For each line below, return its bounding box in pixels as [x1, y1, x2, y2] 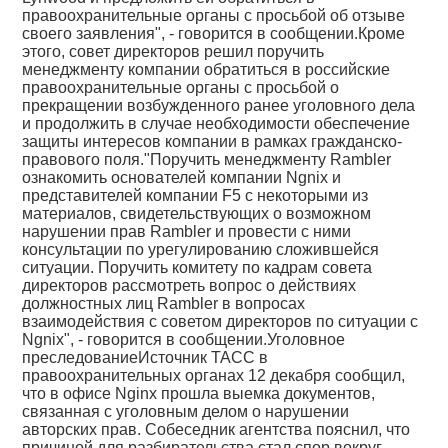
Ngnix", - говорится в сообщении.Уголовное [22, 331, 346, 348]
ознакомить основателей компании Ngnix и [22, 169, 342, 186]
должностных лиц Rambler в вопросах [22, 295, 306, 312]
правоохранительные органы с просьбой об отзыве [22, 7, 406, 24]
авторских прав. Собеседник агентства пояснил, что [22, 421, 411, 438]
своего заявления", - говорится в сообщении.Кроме [22, 25, 406, 42]
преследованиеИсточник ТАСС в [22, 349, 269, 366]
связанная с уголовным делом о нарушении [22, 403, 350, 420]
